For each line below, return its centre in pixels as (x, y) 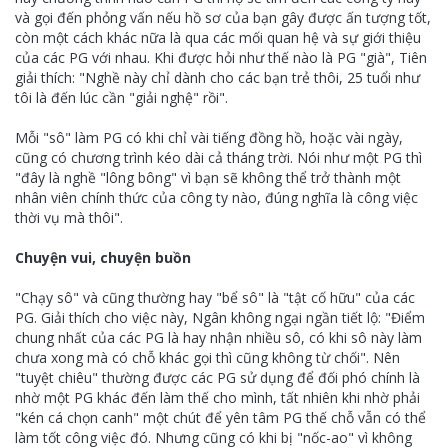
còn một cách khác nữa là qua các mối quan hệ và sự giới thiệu (218, 37)
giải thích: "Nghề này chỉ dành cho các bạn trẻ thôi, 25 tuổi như (217, 77)
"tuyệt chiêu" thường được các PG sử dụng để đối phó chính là (217, 377)
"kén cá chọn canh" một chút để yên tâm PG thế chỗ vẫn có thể (220, 417)
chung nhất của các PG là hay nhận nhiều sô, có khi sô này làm (218, 337)
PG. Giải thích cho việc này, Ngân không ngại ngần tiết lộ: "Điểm (220, 317)
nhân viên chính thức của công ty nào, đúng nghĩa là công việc (216, 197)
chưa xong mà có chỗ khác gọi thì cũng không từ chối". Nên (207, 357)
